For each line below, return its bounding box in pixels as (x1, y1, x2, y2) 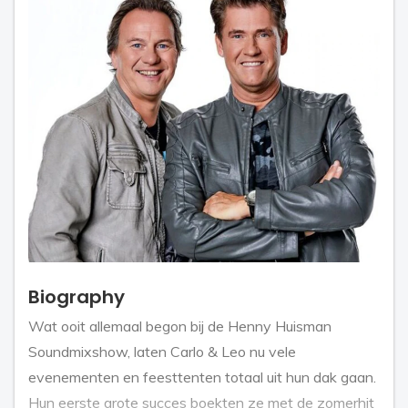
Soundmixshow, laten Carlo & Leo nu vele (28, 342, 296, 362)
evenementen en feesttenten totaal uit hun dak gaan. (28, 368, 376, 387)
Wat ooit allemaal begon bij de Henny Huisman (28, 317, 331, 336)
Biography (28, 284, 125, 311)
